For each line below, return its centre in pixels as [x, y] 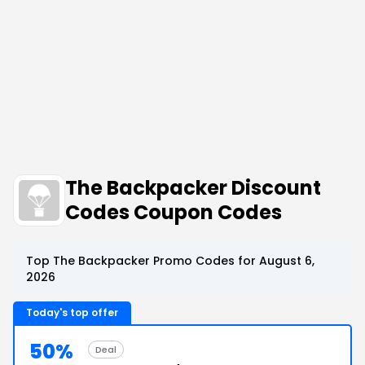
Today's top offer [72, 312]
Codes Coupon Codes [174, 212]
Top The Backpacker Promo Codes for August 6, [170, 261]
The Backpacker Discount [193, 188]
